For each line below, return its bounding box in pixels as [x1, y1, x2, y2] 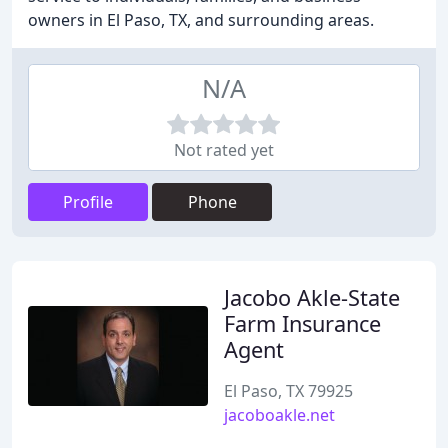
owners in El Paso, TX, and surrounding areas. [28, 9, 374, 31]
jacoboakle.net [224, 404, 335, 426]
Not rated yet [174, 139, 274, 161]
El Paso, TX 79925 [224, 380, 353, 402]
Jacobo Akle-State [224, 283, 400, 312]
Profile [63, 191, 113, 213]
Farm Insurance [224, 309, 381, 338]
